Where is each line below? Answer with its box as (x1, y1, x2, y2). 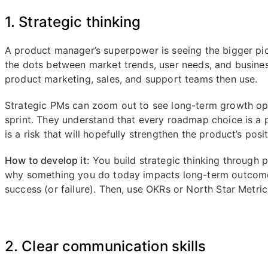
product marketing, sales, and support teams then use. (5, 73, 258, 85)
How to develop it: (5, 154, 90, 166)
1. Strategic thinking (5, 13, 141, 31)
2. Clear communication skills (5, 237, 206, 255)
